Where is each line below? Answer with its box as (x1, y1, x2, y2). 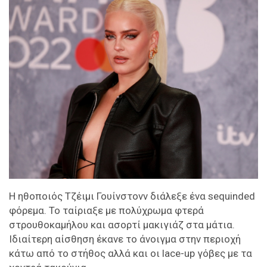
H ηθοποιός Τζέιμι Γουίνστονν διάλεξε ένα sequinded (9, 190, 255, 203)
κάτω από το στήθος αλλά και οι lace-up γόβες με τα (9, 247, 252, 260)
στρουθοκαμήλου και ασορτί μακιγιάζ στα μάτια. (9, 219, 235, 231)
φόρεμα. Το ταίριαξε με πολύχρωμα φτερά (9, 204, 204, 217)
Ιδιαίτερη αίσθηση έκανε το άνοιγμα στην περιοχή (9, 233, 241, 246)
